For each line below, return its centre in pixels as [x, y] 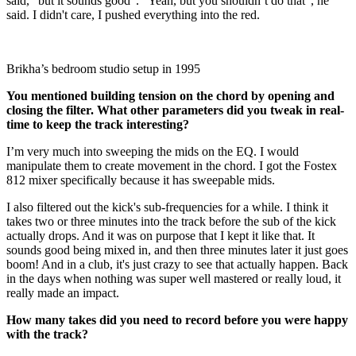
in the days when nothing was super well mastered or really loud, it [174, 278]
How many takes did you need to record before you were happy [177, 319]
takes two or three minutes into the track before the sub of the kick [171, 221]
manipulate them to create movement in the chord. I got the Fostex [172, 165]
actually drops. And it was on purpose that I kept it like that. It [161, 235]
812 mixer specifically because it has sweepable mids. [141, 180]
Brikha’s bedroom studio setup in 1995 [103, 68]
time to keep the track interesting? [98, 124]
